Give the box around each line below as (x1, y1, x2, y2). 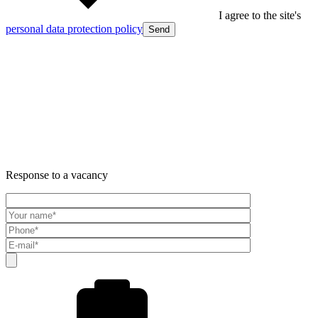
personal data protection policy (6, 22, 143, 35)
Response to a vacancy (6, 168, 108, 181)
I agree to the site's (219, 9, 301, 21)
